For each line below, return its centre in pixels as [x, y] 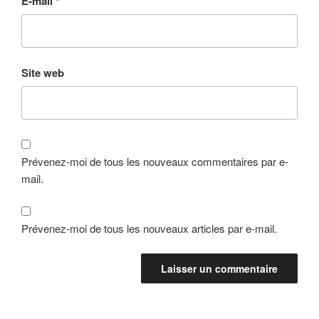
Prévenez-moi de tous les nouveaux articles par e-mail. [149, 229]
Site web [43, 72]
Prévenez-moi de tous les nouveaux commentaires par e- [155, 161]
